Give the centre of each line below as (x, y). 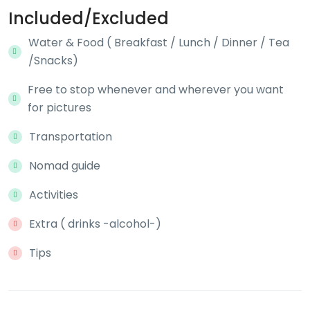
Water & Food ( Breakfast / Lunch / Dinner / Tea (158, 42)
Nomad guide (65, 165)
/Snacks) (53, 60)
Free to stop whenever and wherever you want (156, 89)
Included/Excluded (89, 18)
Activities (54, 194)
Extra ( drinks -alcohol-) (95, 224)
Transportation (71, 136)
